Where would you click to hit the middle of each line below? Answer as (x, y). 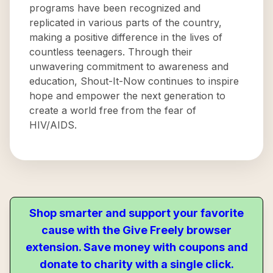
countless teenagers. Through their (111, 52)
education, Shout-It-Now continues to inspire (134, 81)
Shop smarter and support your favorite (136, 213)
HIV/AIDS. (53, 125)
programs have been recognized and (115, 8)
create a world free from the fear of (113, 110)
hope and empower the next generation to (127, 96)
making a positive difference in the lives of (126, 37)
